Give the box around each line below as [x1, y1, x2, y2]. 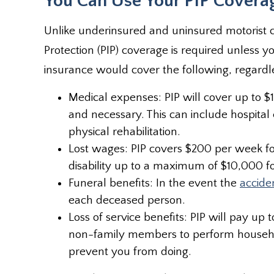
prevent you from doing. [68, 245, 191, 258]
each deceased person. [68, 194, 185, 207]
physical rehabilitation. [68, 125, 180, 138]
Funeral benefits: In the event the [68, 177, 240, 190]
